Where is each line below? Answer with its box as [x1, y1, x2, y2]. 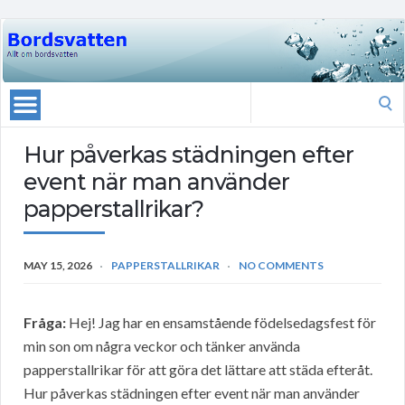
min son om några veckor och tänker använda [24, 337, 300, 355]
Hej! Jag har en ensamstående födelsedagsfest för [66, 314, 376, 332]
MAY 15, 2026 [24, 259, 92, 273]
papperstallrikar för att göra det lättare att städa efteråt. [24, 361, 372, 379]
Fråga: [24, 314, 66, 332]
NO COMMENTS [239, 259, 324, 273]
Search [250, 84, 291, 102]
